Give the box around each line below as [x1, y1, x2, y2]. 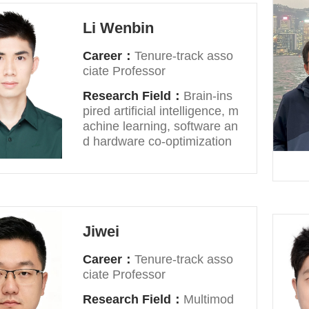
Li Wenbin [83, 19, 154, 37]
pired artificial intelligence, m [83, 104, 239, 118]
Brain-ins [183, 89, 233, 103]
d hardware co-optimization [83, 134, 232, 148]
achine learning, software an [83, 119, 239, 133]
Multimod [183, 292, 235, 306]
